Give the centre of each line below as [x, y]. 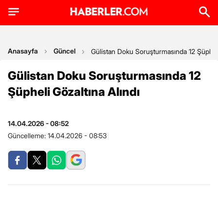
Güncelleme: [28, 136]
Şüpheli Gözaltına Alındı [74, 92]
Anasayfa [23, 51]
